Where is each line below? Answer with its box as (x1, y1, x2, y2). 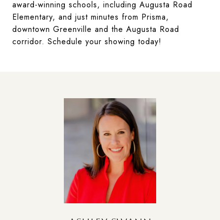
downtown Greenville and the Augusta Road (12, 24, 179, 35)
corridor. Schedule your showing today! (12, 36, 162, 47)
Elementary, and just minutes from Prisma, (12, 11, 169, 23)
